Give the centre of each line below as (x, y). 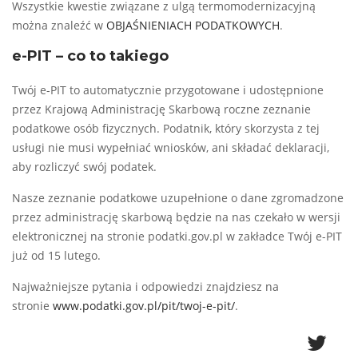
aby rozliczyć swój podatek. (84, 167)
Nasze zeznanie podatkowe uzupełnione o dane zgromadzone (178, 199)
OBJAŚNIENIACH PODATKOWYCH (193, 26)
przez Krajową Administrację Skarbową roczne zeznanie (161, 110)
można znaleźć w (59, 26)
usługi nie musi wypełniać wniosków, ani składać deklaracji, (171, 148)
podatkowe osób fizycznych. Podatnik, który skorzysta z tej (166, 129)
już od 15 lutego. (56, 256)
